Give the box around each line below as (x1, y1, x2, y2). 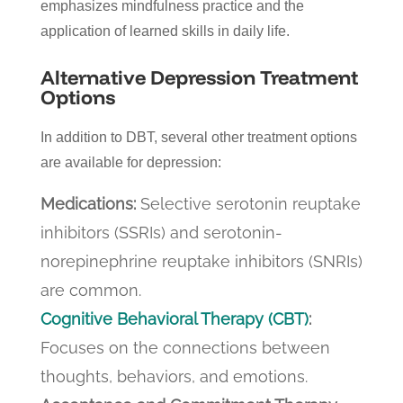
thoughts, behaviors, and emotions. (40, 366, 308, 386)
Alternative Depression (40, 64, 260, 90)
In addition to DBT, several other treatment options (40, 129, 357, 145)
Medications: (40, 193, 136, 213)
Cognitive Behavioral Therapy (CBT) (40, 309, 309, 328)
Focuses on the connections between (40, 337, 330, 357)
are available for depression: (40, 154, 221, 170)
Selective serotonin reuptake (135, 193, 361, 213)
